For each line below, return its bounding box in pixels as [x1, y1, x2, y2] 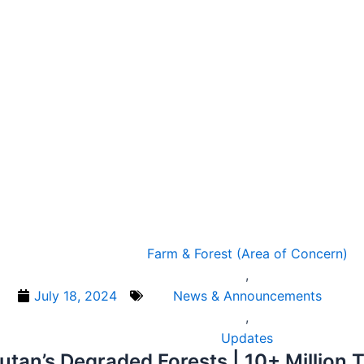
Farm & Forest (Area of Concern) [146, 245, 348, 262]
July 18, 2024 [33, 288, 117, 304]
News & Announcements [172, 288, 322, 304]
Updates [221, 330, 273, 346]
